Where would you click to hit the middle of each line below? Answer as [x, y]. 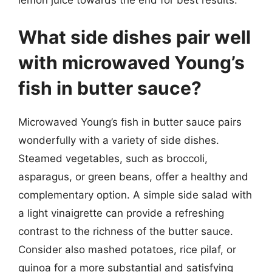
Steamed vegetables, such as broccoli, [113, 158]
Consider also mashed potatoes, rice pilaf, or [127, 250]
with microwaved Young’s [131, 63]
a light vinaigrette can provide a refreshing [121, 213]
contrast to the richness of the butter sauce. [126, 231]
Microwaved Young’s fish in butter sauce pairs [130, 122]
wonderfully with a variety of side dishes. [119, 140]
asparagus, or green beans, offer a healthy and [133, 177]
